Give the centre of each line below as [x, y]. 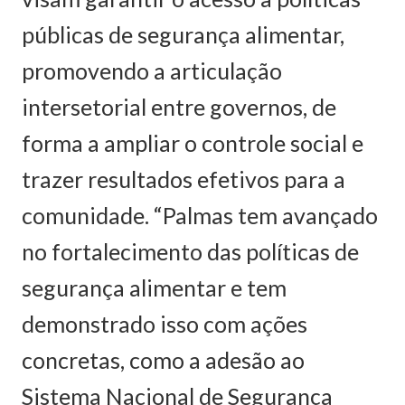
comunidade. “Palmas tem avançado [200, 215]
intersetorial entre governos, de [179, 106]
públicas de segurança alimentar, [183, 34]
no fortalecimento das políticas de [190, 251]
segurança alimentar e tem [154, 287]
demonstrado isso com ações [165, 323]
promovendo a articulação [152, 70]
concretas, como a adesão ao [163, 359]
